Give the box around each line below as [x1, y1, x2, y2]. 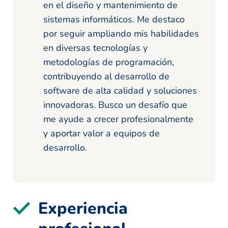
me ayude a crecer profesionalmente [43, 112, 193, 125]
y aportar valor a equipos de [43, 127, 160, 139]
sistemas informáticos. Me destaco [43, 13, 185, 25]
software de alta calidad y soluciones [43, 84, 197, 97]
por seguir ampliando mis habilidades [43, 27, 199, 40]
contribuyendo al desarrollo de [43, 70, 169, 82]
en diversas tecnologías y [43, 41, 148, 54]
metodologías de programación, [43, 55, 174, 68]
